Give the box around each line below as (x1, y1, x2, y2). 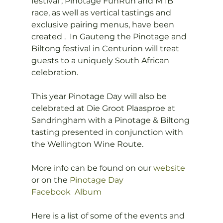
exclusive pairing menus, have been (31, 20, 176, 29)
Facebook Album (31, 187, 102, 197)
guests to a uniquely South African (31, 56, 171, 65)
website (153, 163, 185, 173)
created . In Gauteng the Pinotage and (31, 32, 189, 41)
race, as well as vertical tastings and (31, 8, 173, 17)
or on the (31, 175, 70, 185)
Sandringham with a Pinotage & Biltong (31, 115, 192, 125)
